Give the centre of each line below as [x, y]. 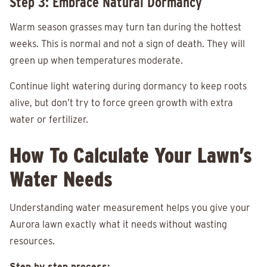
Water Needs [61, 179]
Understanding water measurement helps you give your [130, 208]
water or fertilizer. [49, 120]
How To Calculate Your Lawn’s [131, 155]
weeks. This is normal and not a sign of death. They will [127, 44]
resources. [32, 241]
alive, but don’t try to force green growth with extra [121, 103]
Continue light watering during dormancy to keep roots [128, 86]
